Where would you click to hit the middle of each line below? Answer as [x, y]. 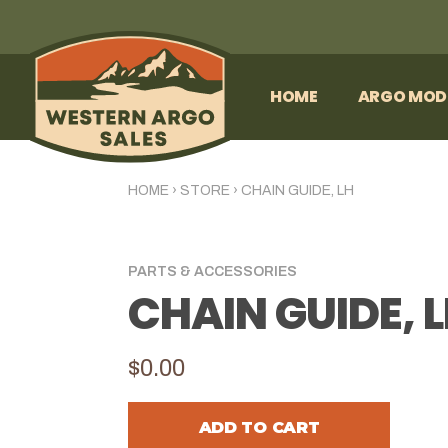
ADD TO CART [259, 427]
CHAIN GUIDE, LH [297, 190]
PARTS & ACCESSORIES [212, 271]
